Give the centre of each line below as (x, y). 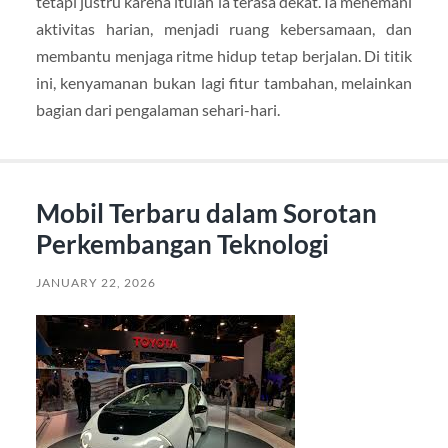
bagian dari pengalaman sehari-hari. (157, 109)
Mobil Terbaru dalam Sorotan (206, 213)
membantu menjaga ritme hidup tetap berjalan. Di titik (224, 55)
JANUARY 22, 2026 (95, 283)
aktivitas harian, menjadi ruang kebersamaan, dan (224, 28)
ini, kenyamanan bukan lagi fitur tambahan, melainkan (224, 82)
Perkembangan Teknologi (182, 244)
